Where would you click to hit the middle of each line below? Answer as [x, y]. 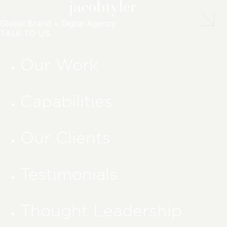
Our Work [59, 65]
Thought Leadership [101, 211]
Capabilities [66, 101]
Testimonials [69, 174]
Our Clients [65, 138]
